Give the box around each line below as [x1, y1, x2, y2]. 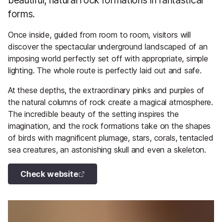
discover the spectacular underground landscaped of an [8, 42, 208, 52]
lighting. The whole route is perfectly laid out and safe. [8, 65, 202, 76]
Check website [20, 169, 78, 179]
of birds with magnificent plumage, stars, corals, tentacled [8, 133, 214, 143]
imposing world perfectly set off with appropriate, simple [8, 54, 208, 64]
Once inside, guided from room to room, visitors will [8, 30, 191, 40]
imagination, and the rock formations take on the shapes [8, 121, 211, 131]
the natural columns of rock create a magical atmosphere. [8, 97, 214, 108]
